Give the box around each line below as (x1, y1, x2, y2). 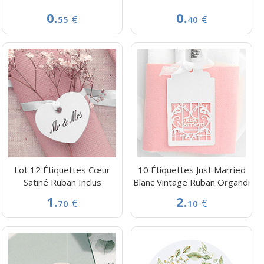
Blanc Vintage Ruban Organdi (133, 176, 250, 188)
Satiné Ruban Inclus (23, 176, 101, 188)
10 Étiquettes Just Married (137, 163, 246, 176)
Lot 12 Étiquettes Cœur (14, 163, 111, 176)
